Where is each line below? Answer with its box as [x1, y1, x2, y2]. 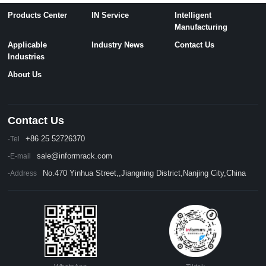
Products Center [8, 11, 68, 20]
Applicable [8, 40, 47, 50]
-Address [8, 169, 37, 178]
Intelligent [175, 11, 212, 20]
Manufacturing [175, 23, 228, 32]
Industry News [91, 40, 144, 50]
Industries [8, 52, 45, 62]
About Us [8, 70, 42, 80]
